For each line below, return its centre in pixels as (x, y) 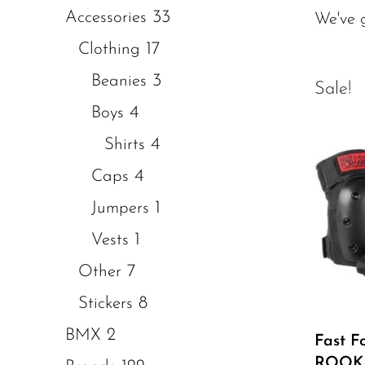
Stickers (106, 303)
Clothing (109, 49)
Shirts (125, 145)
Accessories (106, 18)
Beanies (119, 81)
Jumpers (120, 208)
